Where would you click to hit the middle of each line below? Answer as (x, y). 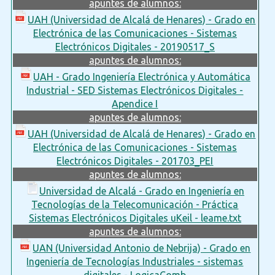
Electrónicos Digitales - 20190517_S (135, 46)
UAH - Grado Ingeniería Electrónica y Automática (141, 76)
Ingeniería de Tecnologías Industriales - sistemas (135, 261)
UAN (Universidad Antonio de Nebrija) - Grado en (142, 248)
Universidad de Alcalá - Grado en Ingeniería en (141, 191)
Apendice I (135, 103)
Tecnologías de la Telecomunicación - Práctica (135, 204)
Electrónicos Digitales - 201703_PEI (135, 161)
